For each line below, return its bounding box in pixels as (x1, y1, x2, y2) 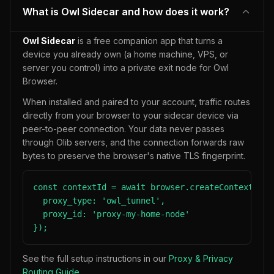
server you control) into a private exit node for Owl (23, 62, 229, 73)
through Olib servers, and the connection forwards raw (23, 137, 244, 147)
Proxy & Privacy (169, 253, 233, 264)
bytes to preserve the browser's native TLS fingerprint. (23, 150, 245, 161)
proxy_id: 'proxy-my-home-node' (33, 209, 190, 219)
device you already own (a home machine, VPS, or (23, 49, 228, 59)
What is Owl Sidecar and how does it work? (23, 6, 229, 18)
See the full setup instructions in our (23, 253, 169, 264)
